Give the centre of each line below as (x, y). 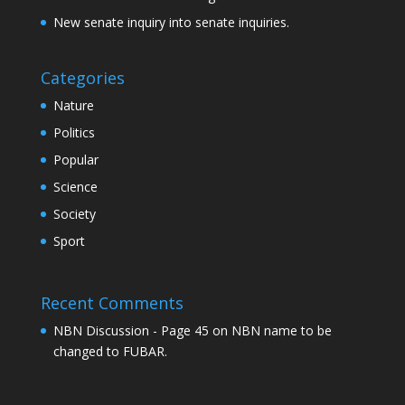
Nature (73, 105)
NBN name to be (281, 331)
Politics (74, 132)
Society (74, 213)
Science (75, 186)
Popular (75, 159)
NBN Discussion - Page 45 (131, 331)
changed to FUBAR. (110, 352)
